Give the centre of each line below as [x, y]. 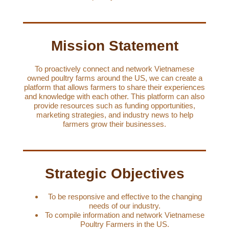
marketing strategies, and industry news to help [114, 114]
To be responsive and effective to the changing [125, 196]
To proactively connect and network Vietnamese [114, 68]
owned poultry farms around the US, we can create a [114, 78]
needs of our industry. [125, 205]
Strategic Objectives [114, 173]
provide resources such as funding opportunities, [114, 105]
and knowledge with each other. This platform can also [114, 96]
